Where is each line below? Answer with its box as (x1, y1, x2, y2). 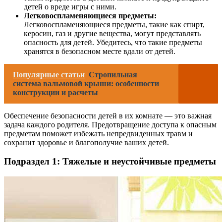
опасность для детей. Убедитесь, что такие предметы (24, 38, 202, 47)
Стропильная (89, 70, 137, 79)
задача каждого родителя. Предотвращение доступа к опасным (4, 120, 217, 129)
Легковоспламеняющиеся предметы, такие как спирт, (24, 20, 205, 29)
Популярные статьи (13, 70, 85, 79)
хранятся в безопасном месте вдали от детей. (24, 47, 175, 55)
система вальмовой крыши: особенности (13, 79, 159, 88)
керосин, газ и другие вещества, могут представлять (24, 29, 201, 38)
